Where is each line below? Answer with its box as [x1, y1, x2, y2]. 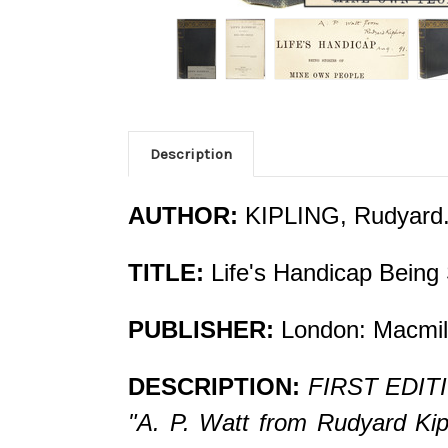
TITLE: [128, 258, 204, 286]
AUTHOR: [128, 201, 245, 229]
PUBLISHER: [128, 315, 274, 343]
